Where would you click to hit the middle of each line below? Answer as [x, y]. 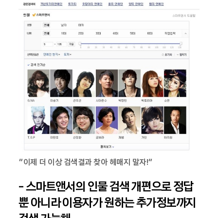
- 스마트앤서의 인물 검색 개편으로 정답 [106, 186]
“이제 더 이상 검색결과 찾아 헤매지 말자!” [86, 162]
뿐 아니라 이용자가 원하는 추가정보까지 [107, 202]
